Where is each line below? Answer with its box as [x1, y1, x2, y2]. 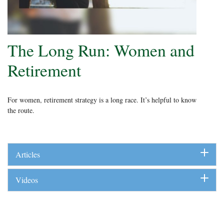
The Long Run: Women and [7, 38, 194, 61]
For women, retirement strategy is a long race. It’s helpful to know [7, 94, 196, 104]
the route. [7, 105, 34, 115]
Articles [15, 148, 40, 159]
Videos [15, 174, 38, 185]
